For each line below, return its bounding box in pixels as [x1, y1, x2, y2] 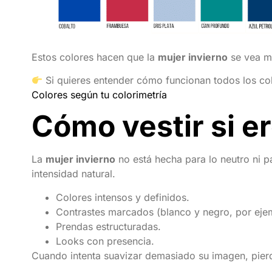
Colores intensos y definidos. [56, 191, 189, 203]
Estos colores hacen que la [32, 50, 158, 63]
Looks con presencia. [56, 234, 154, 247]
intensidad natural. [32, 168, 115, 180]
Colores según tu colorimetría [32, 89, 167, 101]
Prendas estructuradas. [56, 220, 161, 233]
